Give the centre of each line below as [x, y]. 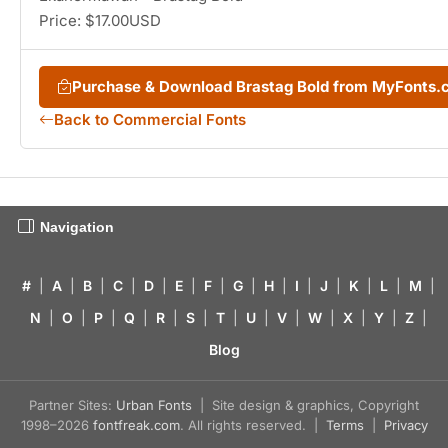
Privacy [405, 425]
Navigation [77, 227]
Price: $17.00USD [100, 21]
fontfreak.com [136, 425]
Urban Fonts [154, 405]
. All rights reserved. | [252, 425]
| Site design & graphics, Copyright [305, 405]
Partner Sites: [72, 405]
